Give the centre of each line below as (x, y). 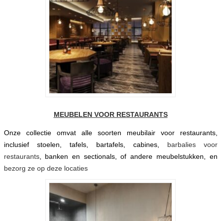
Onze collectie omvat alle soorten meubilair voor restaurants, (110, 133)
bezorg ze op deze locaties (47, 168)
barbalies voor (192, 145)
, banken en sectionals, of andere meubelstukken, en (128, 156)
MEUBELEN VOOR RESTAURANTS (110, 114)
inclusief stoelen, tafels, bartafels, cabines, (85, 145)
